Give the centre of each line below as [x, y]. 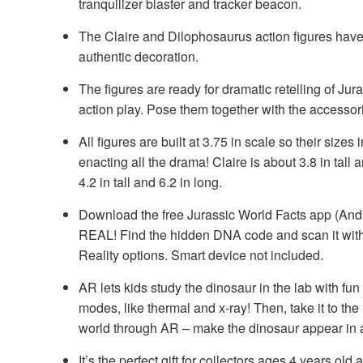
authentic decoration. [139, 56]
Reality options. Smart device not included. [201, 254]
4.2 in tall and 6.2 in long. [151, 181]
